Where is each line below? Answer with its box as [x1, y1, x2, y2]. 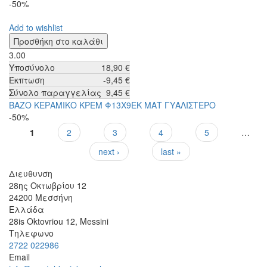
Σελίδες [9, 132, 80, 158]
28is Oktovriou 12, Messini [9, 215, 108, 227]
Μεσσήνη [35, 191, 73, 203]
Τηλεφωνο [9, 226, 54, 239]
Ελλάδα [9, 203, 44, 215]
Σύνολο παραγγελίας [9, 86, 101, 99]
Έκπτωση [9, 74, 45, 86]
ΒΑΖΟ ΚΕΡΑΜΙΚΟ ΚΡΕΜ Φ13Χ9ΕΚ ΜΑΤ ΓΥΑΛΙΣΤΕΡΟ [9, 99, 216, 111]
